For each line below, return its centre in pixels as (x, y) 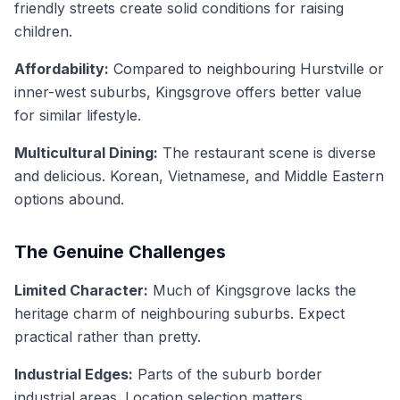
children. (43, 31)
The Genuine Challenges (120, 252)
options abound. (69, 199)
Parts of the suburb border (228, 374)
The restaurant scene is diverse (267, 153)
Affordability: (62, 69)
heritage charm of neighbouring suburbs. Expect (179, 313)
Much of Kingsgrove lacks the (252, 290)
